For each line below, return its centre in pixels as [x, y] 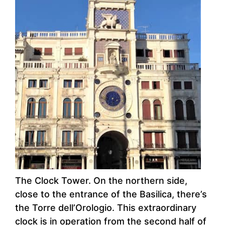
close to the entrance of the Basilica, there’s [111, 194]
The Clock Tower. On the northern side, [101, 181]
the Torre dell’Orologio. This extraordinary [106, 208]
